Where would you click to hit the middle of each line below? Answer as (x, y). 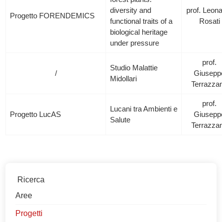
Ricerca (31, 180)
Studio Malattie (134, 68)
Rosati (209, 21)
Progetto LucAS (36, 114)
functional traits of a (141, 21)
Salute (120, 120)
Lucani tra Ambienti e (144, 109)
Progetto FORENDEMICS (53, 16)
